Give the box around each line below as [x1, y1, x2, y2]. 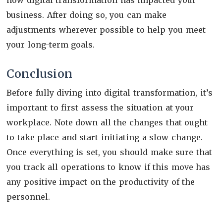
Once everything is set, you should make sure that [6, 147, 212, 157]
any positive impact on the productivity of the [6, 176, 195, 187]
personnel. [6, 191, 53, 202]
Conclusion [6, 66, 72, 81]
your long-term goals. [6, 39, 95, 50]
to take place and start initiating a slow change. [6, 132, 203, 142]
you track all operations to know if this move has [6, 162, 211, 172]
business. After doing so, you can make [6, 9, 166, 20]
